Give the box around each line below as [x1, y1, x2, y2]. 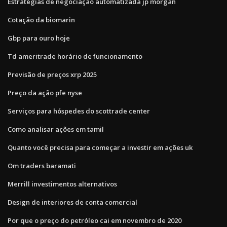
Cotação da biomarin [8, 15, 75, 24]
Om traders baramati [8, 161, 76, 170]
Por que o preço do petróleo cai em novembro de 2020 [8, 215, 181, 225]
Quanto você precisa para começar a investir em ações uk [8, 142, 193, 152]
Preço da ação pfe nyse [8, 88, 82, 97]
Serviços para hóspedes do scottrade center [8, 106, 150, 116]
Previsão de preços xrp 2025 [8, 69, 97, 79]
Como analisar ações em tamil [8, 124, 104, 134]
